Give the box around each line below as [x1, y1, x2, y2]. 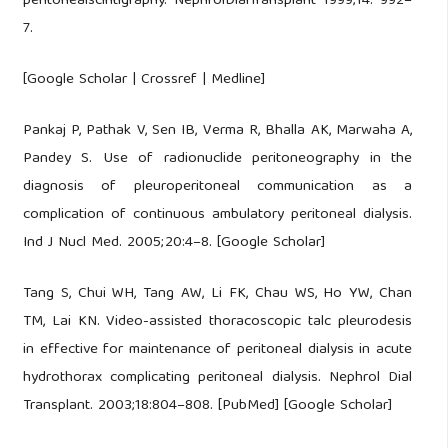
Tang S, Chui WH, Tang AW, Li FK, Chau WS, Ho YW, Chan [22, 280, 413, 307]
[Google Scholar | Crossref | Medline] [22, 67, 265, 94]
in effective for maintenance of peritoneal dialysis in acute [22, 336, 413, 363]
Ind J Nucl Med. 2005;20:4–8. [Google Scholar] [22, 229, 325, 256]
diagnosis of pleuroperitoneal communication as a [22, 173, 413, 200]
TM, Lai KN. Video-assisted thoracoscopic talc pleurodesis [22, 308, 413, 335]
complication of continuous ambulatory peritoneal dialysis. [22, 201, 413, 228]
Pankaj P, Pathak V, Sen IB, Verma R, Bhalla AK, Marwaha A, [22, 117, 413, 144]
